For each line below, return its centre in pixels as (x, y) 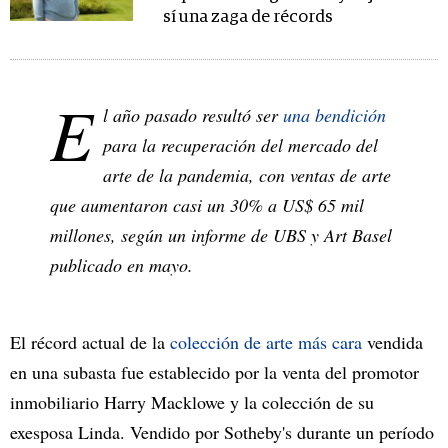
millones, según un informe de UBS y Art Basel (221, 234)
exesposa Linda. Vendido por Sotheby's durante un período (222, 431)
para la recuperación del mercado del (240, 144)
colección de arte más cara (266, 341)
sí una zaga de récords (247, 17)
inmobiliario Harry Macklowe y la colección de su (192, 401)
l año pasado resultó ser (193, 114)
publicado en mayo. (121, 264)
